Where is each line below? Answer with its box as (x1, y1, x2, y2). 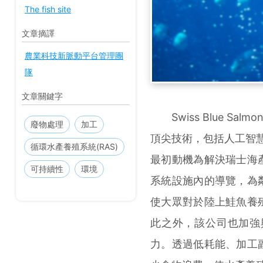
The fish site (25, 4, 71, 14)
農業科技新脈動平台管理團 (25, 50, 123, 60)
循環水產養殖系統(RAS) (31, 141, 118, 151)
